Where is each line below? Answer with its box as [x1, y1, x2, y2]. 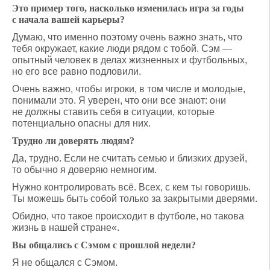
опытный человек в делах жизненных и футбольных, [12, 55, 247, 65]
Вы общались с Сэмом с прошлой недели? [12, 240, 196, 250]
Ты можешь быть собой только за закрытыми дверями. [12, 193, 257, 204]
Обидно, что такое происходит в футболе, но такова [12, 211, 244, 221]
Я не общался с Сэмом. [12, 257, 118, 268]
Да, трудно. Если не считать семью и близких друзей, [12, 153, 247, 163]
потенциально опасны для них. [12, 118, 151, 128]
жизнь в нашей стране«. [12, 222, 119, 233]
